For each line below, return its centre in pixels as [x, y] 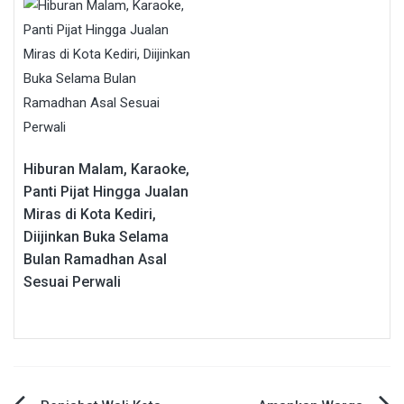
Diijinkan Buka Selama [96, 236]
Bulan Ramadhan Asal [95, 259]
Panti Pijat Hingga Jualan [106, 191]
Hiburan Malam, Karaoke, [106, 169]
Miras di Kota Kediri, [90, 214]
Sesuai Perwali [72, 281]
